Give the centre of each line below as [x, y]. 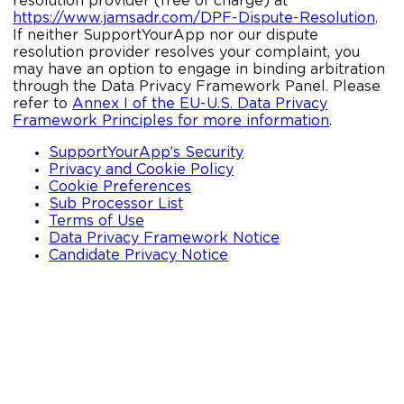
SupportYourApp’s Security [146, 152]
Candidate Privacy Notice [138, 255]
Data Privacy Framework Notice [164, 238]
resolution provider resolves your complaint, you [186, 52]
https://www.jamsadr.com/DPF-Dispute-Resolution [194, 18]
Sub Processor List [116, 204]
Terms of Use [96, 221]
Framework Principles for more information [171, 121]
